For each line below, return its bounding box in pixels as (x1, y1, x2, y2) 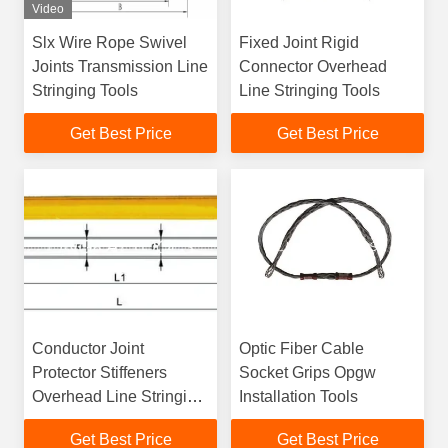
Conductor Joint (32, 340, 144, 357)
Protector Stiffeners (32, 364, 167, 381)
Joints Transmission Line (32, 58, 208, 75)
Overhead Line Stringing (32, 388, 205, 405)
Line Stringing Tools (239, 82, 380, 99)
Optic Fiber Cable (239, 340, 364, 357)
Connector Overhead (239, 58, 387, 75)
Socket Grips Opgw (239, 364, 376, 381)
